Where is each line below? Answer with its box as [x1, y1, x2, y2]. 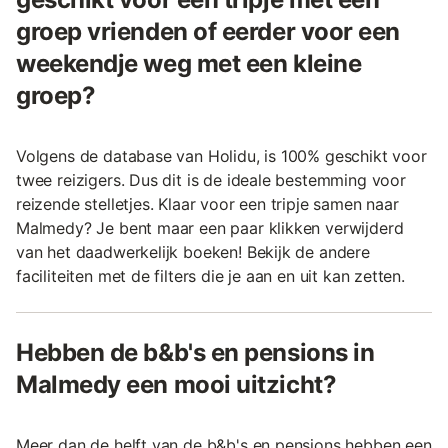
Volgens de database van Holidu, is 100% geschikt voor [16, 145, 427, 166]
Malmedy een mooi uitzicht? [16, 369, 337, 399]
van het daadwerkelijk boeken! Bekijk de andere [16, 241, 370, 262]
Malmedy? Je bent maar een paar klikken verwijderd [16, 217, 404, 238]
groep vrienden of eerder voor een [16, 16, 400, 46]
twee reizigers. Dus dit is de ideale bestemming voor [16, 169, 406, 190]
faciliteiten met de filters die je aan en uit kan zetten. [16, 265, 405, 286]
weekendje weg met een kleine [16, 48, 362, 78]
